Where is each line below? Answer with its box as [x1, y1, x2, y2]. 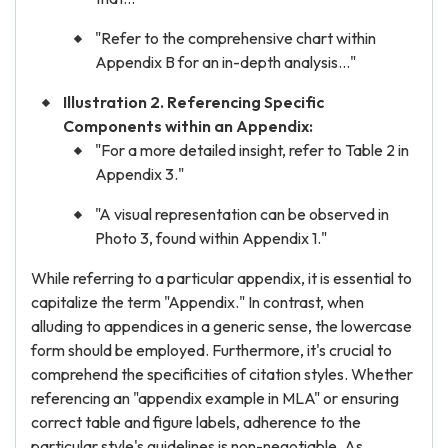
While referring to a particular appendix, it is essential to [31, 268, 412, 288]
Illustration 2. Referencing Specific [63, 92, 324, 112]
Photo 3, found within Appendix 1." [95, 228, 327, 248]
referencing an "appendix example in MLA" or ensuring [31, 388, 399, 408]
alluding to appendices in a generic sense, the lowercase [31, 316, 412, 336]
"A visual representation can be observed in [95, 204, 389, 224]
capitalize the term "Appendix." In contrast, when [31, 292, 364, 312]
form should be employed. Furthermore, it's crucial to [31, 340, 392, 360]
